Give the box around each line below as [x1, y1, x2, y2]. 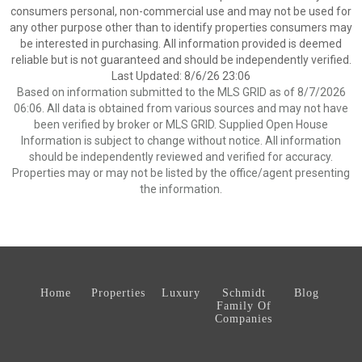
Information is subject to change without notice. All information [21, 134, 341, 147]
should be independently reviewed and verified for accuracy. [29, 150, 333, 163]
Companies [215, 313, 273, 325]
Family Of [216, 300, 271, 312]
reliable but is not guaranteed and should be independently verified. [11, 53, 351, 66]
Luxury [161, 287, 200, 299]
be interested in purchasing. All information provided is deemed [20, 37, 342, 50]
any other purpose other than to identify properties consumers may [10, 21, 352, 34]
